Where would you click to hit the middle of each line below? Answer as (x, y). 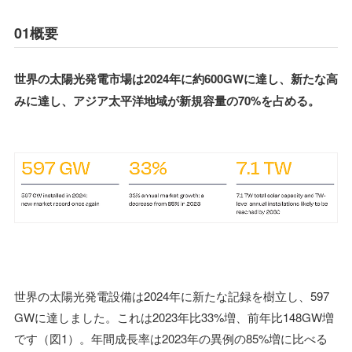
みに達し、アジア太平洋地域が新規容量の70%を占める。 (167, 100)
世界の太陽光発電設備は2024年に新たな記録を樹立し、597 (172, 296)
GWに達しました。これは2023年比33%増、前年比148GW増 (174, 317)
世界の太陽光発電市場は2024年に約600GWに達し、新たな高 (176, 78)
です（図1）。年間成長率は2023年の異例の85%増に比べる (171, 339)
